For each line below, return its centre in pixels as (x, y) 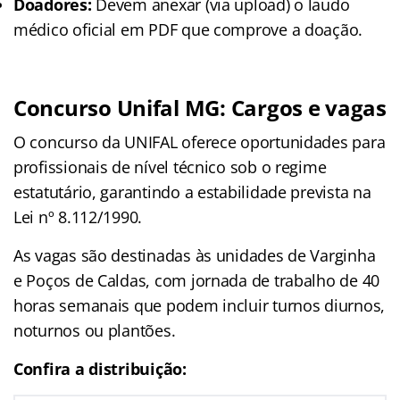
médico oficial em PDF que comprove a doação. (188, 29)
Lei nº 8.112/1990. (78, 217)
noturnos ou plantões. (95, 330)
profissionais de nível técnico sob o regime (170, 167)
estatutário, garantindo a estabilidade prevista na (192, 192)
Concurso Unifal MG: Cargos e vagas (200, 107)
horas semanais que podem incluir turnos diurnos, (200, 305)
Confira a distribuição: (100, 368)
